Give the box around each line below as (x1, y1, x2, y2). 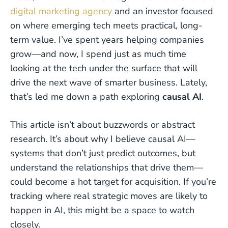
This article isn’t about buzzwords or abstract (10, 119, 195, 131)
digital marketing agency (10, 5, 112, 17)
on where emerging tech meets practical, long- (10, 19, 203, 32)
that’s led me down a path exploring (10, 91, 162, 103)
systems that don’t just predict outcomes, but (10, 147, 195, 159)
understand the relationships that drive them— (10, 161, 203, 174)
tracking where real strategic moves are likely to (10, 190, 208, 202)
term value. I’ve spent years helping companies (10, 34, 204, 46)
